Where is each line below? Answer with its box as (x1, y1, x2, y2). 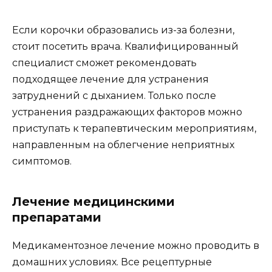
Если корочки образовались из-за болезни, (12, 24, 234, 36)
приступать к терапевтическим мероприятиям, (12, 123, 256, 135)
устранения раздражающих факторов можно (12, 106, 242, 118)
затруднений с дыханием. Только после (12, 90, 216, 102)
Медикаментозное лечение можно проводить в (12, 240, 259, 252)
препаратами (12, 210, 101, 225)
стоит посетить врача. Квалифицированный (12, 41, 239, 53)
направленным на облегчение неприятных (12, 139, 234, 151)
